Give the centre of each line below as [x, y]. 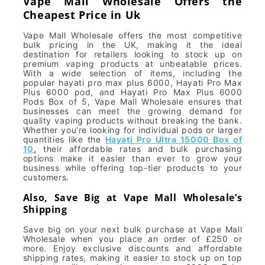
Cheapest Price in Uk [83, 14]
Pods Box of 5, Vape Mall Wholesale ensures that [132, 101]
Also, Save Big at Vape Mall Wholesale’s [132, 197]
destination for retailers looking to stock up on [132, 54]
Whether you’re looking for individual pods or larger [132, 130]
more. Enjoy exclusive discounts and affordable [132, 248]
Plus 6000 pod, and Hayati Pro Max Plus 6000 [132, 92]
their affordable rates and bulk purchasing [139, 148]
